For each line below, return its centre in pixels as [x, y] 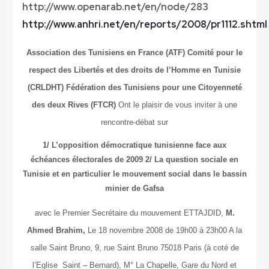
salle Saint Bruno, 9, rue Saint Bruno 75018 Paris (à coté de [134, 248]
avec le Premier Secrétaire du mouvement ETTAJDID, [130, 213]
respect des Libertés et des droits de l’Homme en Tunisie [134, 70]
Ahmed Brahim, [56, 231]
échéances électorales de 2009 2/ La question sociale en [134, 160]
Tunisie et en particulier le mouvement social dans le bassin [134, 174]
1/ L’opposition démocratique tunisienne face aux [134, 145]
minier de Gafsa [134, 189]
